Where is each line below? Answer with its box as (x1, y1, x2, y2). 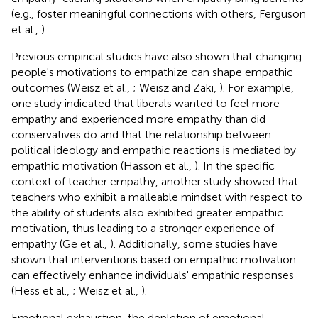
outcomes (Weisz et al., (11, 80, 133, 94)
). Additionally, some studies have (110, 236, 278, 251)
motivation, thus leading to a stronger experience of (11, 221, 274, 235)
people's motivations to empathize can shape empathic (11, 65, 293, 79)
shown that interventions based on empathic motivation (11, 252, 296, 266)
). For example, (219, 80, 294, 94)
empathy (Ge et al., (11, 236, 110, 251)
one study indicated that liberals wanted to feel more (11, 96, 280, 110)
